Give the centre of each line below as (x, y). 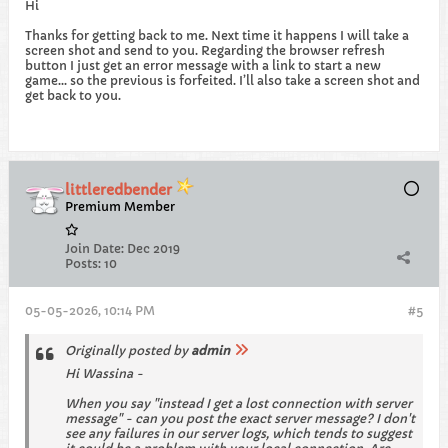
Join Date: (94, 248)
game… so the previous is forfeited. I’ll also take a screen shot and (222, 80)
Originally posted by (128, 350)
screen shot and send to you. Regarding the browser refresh (205, 50)
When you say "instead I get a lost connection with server (238, 403)
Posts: (83, 263)
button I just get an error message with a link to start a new (203, 65)
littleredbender (120, 190)
